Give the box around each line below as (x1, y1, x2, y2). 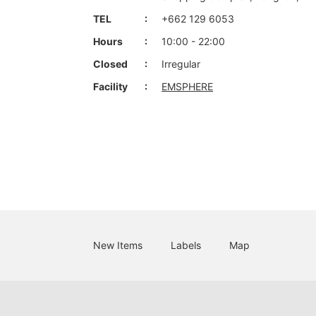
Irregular (162, 58, 200, 70)
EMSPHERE (162, 80, 213, 92)
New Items (93, 239, 142, 251)
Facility (93, 80, 128, 92)
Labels (171, 239, 201, 251)
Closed (93, 58, 128, 70)
